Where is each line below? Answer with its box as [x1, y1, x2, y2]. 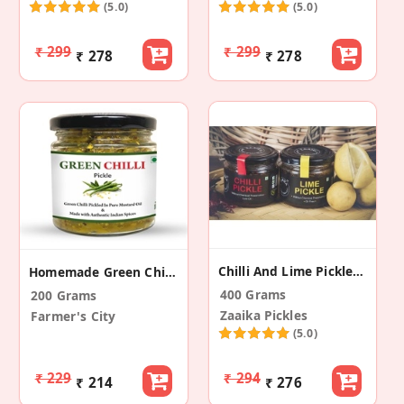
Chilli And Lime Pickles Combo [353, 262, 364, 280]
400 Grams [219, 286, 287, 303]
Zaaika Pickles [219, 307, 308, 324]
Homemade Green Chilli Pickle [164, 263, 176, 280]
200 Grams [31, 287, 97, 304]
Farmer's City [31, 308, 116, 325]
